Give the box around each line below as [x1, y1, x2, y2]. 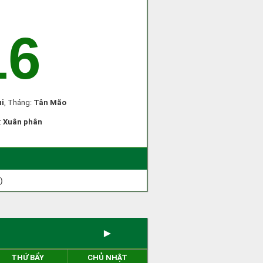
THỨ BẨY [11, 253, 44, 262]
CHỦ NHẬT [87, 253, 127, 262]
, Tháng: [4, 98, 33, 107]
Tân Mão [33, 98, 66, 107]
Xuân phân [2, 117, 42, 126]
